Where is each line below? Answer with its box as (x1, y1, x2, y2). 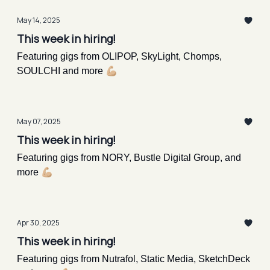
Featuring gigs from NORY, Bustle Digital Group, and (17, 152, 241, 163)
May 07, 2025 (17, 116, 61, 127)
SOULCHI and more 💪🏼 (17, 66, 118, 76)
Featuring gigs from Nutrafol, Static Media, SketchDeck (17, 254, 250, 264)
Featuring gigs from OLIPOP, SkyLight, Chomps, (17, 51, 222, 61)
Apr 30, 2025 (17, 218, 60, 228)
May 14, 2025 (17, 15, 60, 25)
